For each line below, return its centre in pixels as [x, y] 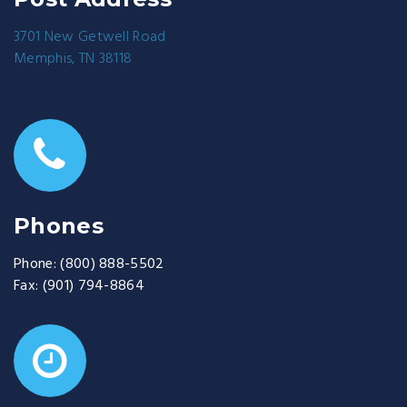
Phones [59, 226]
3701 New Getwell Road [90, 37]
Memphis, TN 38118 [73, 59]
